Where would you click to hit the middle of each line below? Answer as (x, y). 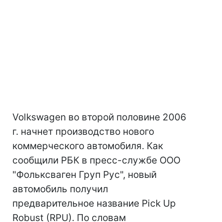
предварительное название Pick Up (94, 203)
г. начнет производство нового (83, 132)
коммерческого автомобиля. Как (88, 146)
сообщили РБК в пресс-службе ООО (96, 160)
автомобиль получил (60, 189)
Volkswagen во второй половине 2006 (99, 117)
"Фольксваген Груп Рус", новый (84, 175)
